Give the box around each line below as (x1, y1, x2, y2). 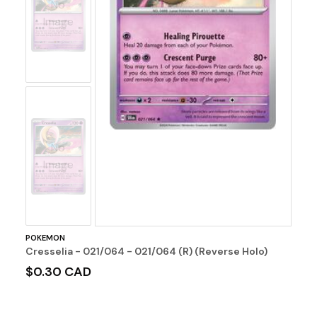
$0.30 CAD (25, 263, 91, 280)
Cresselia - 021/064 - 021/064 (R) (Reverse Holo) (25, 244, 267, 258)
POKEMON (25, 232, 65, 243)
